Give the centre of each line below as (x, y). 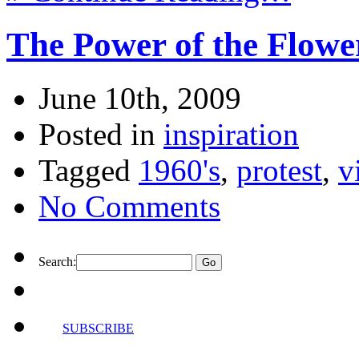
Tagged (89, 171)
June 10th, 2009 (140, 99)
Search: (57, 262)
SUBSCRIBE (98, 329)
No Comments (129, 207)
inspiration (231, 135)
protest (279, 171)
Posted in (101, 135)
